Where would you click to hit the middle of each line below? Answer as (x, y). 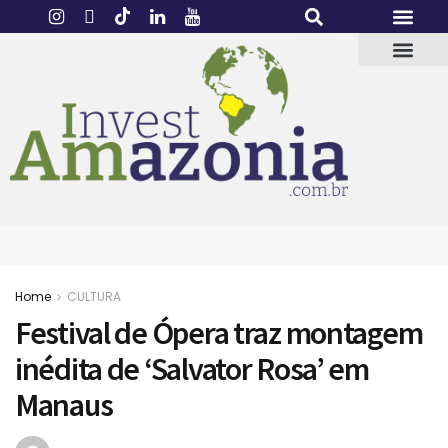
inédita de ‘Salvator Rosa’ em (192, 369)
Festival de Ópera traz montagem (219, 333)
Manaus (64, 405)
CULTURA (94, 297)
